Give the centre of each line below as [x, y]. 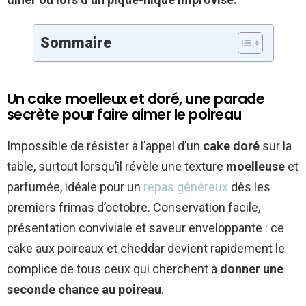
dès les [249, 186]
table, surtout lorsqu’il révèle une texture [116, 166]
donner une [252, 268]
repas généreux [186, 186]
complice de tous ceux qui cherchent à [113, 268]
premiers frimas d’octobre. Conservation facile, [134, 207]
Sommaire [75, 42]
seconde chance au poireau [84, 289]
